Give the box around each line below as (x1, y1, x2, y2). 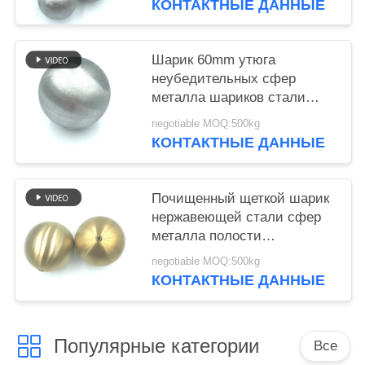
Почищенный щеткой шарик (152, 190, 330, 206)
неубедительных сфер (152, 71, 297, 87)
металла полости (152, 227, 262, 244)
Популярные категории (53, 334, 259, 357)
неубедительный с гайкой (152, 284, 317, 300)
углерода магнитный (152, 108, 284, 125)
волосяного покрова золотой (152, 246, 333, 262)
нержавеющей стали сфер (152, 209, 322, 225)
